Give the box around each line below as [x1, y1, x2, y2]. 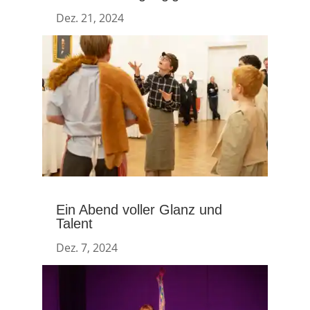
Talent [55, 216, 93, 232]
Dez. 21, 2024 [55, 10, 124, 26]
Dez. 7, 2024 [55, 240, 118, 256]
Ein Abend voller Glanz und [55, 202, 222, 218]
